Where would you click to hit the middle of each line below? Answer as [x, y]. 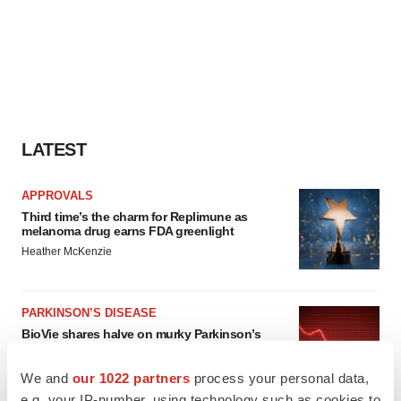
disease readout [68, 348]
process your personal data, [279, 378]
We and [47, 378]
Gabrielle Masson [64, 369]
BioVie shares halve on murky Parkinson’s [141, 334]
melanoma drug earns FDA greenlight [128, 231]
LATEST [54, 149]
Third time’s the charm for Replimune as [135, 217]
